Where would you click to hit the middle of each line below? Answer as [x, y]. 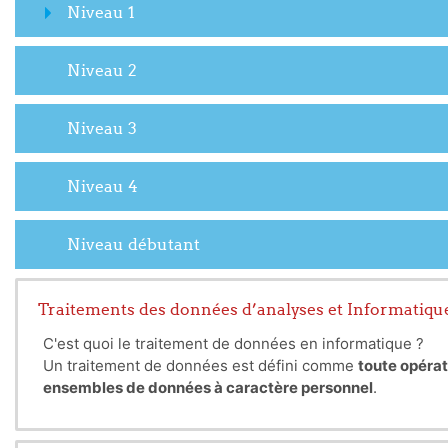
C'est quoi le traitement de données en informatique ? [233, 343]
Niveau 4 [102, 186]
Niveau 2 [102, 70]
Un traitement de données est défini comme [200, 365]
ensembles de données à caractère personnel [208, 387]
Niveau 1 [101, 12]
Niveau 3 [102, 128]
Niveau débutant [133, 244]
